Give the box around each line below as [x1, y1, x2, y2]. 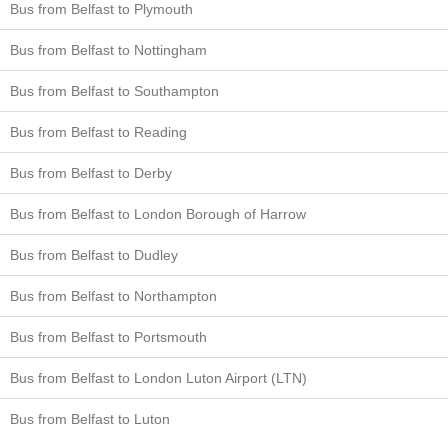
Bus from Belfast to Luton [10, 410, 170, 427]
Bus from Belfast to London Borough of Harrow [10, 205, 306, 222]
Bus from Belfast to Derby [10, 164, 172, 181]
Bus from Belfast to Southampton [10, 82, 219, 99]
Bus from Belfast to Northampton [10, 287, 217, 304]
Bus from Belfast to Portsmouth [10, 328, 207, 345]
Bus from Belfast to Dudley [10, 246, 178, 263]
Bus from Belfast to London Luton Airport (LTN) [10, 369, 307, 386]
